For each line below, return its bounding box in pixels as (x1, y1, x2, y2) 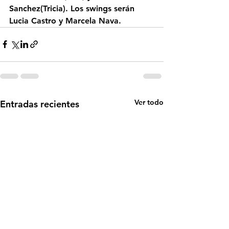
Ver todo (134, 97, 164, 107)
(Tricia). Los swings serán (40, 3, 137, 13)
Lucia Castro (9, 15, 56, 26)
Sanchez (9, 3, 40, 13)
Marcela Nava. (65, 15, 121, 26)
